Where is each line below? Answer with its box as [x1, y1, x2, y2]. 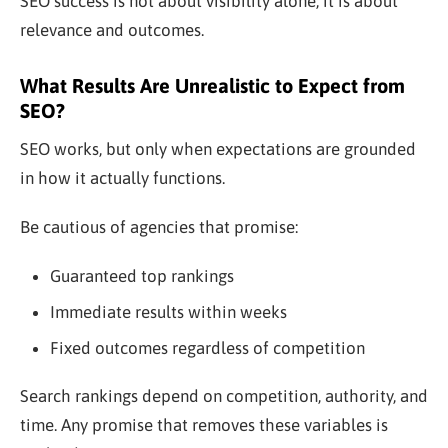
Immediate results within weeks [49, 302, 287, 323]
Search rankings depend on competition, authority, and [20, 386, 428, 407]
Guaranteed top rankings [49, 266, 234, 287]
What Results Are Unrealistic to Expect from [20, 74, 405, 98]
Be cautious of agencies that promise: [20, 217, 298, 238]
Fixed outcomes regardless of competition [49, 338, 365, 359]
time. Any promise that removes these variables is [20, 415, 388, 436]
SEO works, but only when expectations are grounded [20, 139, 416, 160]
